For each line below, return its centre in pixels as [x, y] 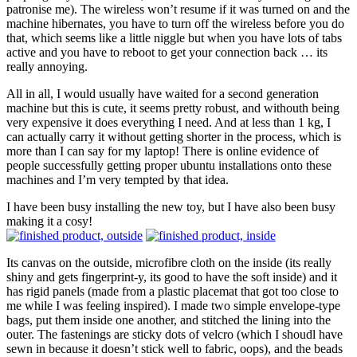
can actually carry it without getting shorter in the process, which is [174, 137]
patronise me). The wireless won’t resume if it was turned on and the [178, 10]
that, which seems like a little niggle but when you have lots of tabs [174, 38]
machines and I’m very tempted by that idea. [118, 180]
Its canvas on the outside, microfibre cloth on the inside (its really [169, 263]
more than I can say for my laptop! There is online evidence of [163, 151]
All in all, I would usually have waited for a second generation [163, 94]
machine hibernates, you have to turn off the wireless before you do [175, 24]
